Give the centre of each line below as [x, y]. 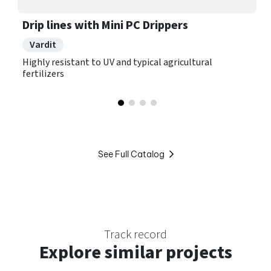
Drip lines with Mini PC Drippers [105, 25]
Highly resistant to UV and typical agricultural [117, 62]
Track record [135, 235]
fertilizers [43, 74]
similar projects [168, 253]
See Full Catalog [131, 154]
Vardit [43, 45]
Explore [72, 253]
